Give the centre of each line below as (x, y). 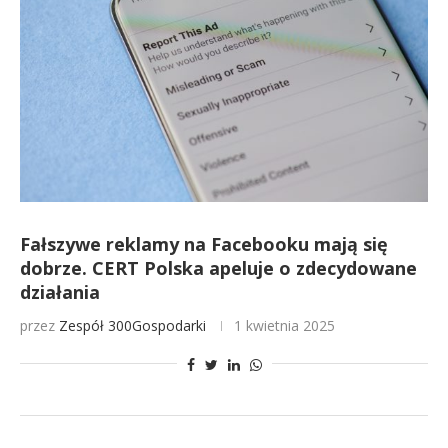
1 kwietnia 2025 (284, 325)
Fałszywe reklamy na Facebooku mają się (204, 244)
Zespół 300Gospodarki (132, 325)
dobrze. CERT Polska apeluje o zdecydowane (218, 268)
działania (60, 292)
